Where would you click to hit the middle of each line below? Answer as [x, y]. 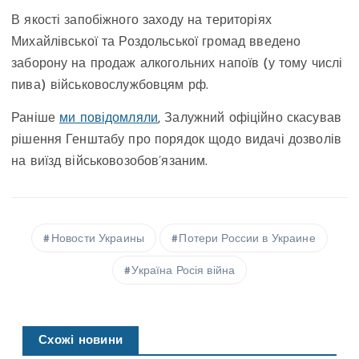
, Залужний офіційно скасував [250, 119]
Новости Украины [97, 240]
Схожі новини [81, 341]
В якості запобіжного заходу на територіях [141, 21]
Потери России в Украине [247, 240]
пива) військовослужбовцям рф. [110, 86]
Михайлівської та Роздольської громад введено [156, 43]
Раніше [36, 119]
